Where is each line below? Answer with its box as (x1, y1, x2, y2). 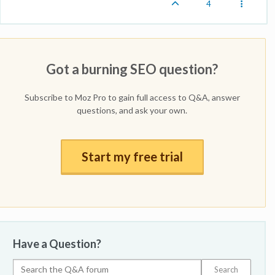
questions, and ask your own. (77, 104, 187, 115)
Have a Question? (13, 236, 101, 250)
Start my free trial (81, 149, 183, 164)
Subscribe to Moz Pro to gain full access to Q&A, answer (24, 91, 240, 103)
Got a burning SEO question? (46, 60, 218, 77)
